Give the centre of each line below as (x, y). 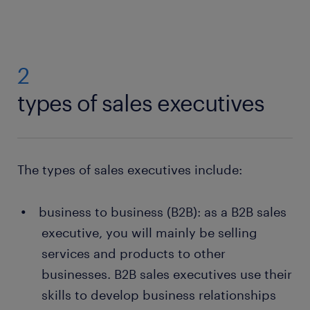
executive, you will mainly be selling (149, 233)
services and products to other (134, 254)
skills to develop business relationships (159, 295)
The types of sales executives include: (130, 170)
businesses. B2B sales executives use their (167, 274)
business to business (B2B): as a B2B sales (163, 212)
